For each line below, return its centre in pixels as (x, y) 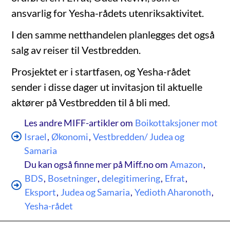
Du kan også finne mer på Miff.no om (97, 164)
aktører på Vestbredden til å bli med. (91, 102)
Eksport (41, 192)
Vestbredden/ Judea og (139, 136)
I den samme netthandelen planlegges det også (113, 34)
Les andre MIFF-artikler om (79, 122)
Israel (36, 136)
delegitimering (131, 178)
